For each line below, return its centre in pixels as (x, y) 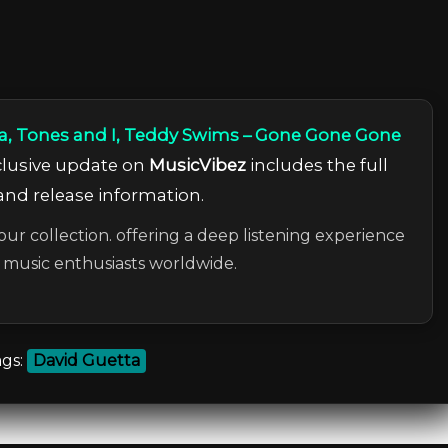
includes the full (316, 165)
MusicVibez (197, 165)
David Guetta (86, 360)
